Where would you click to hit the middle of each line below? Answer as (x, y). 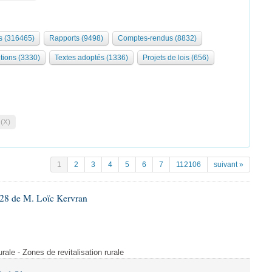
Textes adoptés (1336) (91, 58)
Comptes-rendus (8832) (157, 38)
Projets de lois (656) (176, 58)
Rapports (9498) (76, 38)
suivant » (229, 165)
